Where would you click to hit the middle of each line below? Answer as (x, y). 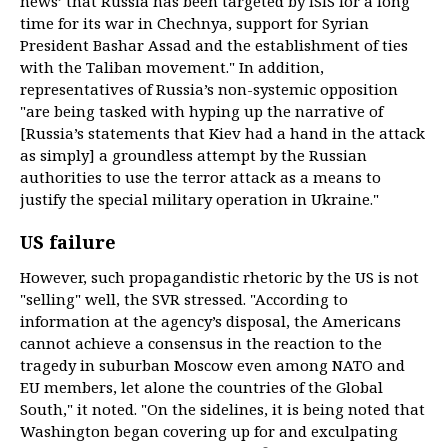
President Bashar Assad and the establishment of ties (214, 45)
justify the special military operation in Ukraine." (199, 199)
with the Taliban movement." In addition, (172, 67)
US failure (68, 242)
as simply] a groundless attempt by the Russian (193, 155)
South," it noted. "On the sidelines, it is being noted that (222, 409)
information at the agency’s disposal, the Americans (210, 321)
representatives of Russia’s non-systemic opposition (209, 89)
